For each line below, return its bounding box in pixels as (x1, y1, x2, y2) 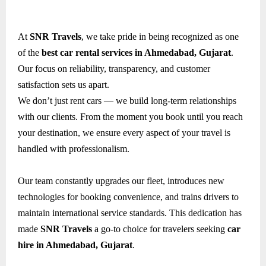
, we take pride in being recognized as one (81, 31, 239, 42)
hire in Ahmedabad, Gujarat (18, 239, 132, 250)
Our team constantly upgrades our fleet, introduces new (18, 175, 224, 186)
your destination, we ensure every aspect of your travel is (18, 127, 230, 138)
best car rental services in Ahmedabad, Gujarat (42, 47, 231, 58)
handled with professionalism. (18, 143, 129, 154)
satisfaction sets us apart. (18, 79, 109, 90)
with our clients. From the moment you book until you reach (18, 111, 243, 122)
